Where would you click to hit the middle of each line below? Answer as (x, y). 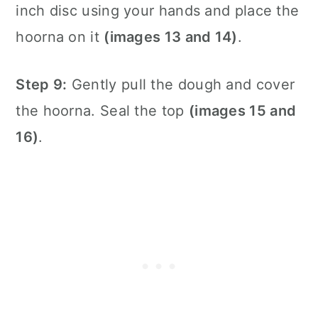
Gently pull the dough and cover (181, 84)
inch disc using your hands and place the (158, 10)
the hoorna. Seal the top (102, 110)
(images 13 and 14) (171, 37)
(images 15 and (242, 110)
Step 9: (42, 84)
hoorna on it (60, 37)
